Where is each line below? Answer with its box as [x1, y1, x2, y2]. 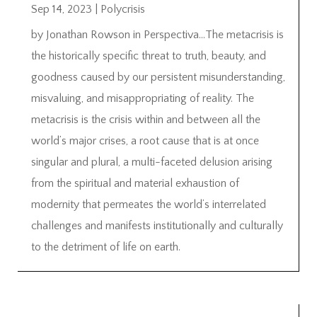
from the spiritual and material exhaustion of [31, 177, 239, 190]
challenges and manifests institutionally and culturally [31, 219, 283, 233]
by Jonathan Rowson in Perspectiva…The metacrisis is [31, 28, 284, 42]
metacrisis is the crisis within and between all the [31, 113, 260, 127]
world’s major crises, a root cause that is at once [31, 134, 259, 148]
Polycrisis [100, 3, 145, 16]
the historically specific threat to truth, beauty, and [31, 50, 266, 63]
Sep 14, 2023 [31, 3, 92, 16]
